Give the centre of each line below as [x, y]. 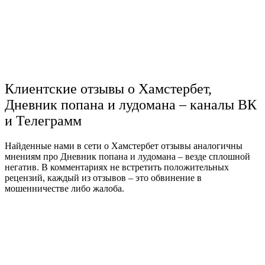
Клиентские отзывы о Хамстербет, [108, 89]
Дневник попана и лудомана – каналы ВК [131, 105]
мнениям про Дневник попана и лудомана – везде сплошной [127, 157]
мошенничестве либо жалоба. [66, 189]
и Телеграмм [43, 121]
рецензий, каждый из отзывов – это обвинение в [103, 178]
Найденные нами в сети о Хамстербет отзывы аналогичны [124, 146]
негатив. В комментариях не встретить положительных [117, 167]
